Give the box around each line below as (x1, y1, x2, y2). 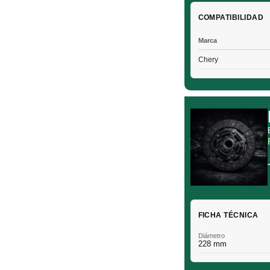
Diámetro (198, 232, 225, 239)
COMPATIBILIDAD (198, 13, 264, 22)
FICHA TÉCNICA (198, 211, 259, 219)
